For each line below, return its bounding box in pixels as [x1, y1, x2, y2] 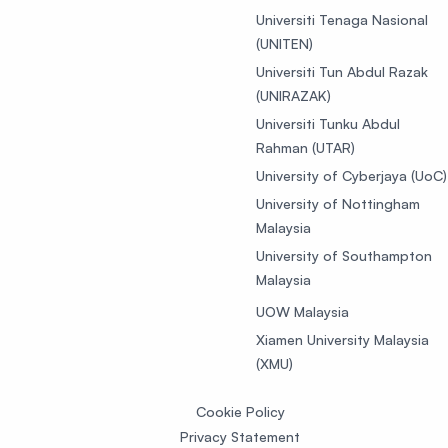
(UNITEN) [256, 35, 313, 52]
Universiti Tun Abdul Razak [256, 63, 428, 80]
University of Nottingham [256, 195, 420, 212]
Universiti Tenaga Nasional [256, 11, 428, 28]
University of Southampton [256, 247, 432, 264]
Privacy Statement [180, 428, 300, 445]
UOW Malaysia [256, 303, 349, 320]
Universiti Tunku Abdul [256, 115, 400, 132]
